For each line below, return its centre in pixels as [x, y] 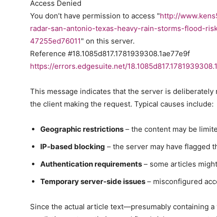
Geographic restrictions [82, 129]
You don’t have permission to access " [95, 16]
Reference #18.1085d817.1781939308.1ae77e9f [110, 54]
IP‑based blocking [73, 147]
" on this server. [108, 41]
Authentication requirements [91, 164]
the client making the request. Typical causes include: [122, 104]
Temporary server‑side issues [93, 182]
